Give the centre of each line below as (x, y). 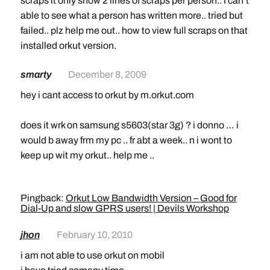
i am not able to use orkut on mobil (92, 255)
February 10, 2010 (94, 234)
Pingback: (43, 198)
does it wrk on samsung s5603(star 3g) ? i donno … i (129, 125)
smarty (36, 74)
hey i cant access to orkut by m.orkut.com (107, 95)
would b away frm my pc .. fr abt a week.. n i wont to (126, 140)
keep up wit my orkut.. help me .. (87, 155)
